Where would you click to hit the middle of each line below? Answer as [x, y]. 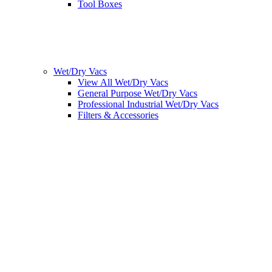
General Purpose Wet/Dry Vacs [138, 93]
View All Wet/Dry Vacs [123, 83]
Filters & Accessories [118, 115]
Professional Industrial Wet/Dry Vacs [148, 104]
